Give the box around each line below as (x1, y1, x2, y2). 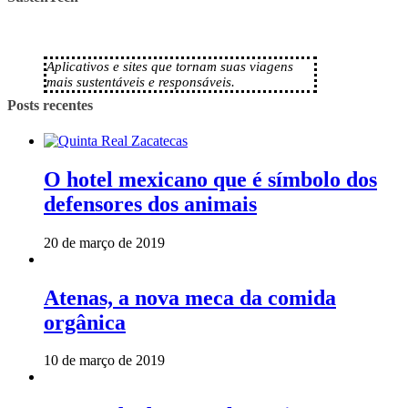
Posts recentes (7, 97, 93, 113)
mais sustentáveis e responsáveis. (46, 75, 235, 90)
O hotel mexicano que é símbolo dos (44, 167, 377, 191)
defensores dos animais (44, 191, 257, 216)
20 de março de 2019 (44, 234, 165, 250)
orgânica (44, 310, 126, 334)
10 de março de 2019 (44, 352, 165, 369)
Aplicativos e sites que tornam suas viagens (46, 59, 293, 75)
